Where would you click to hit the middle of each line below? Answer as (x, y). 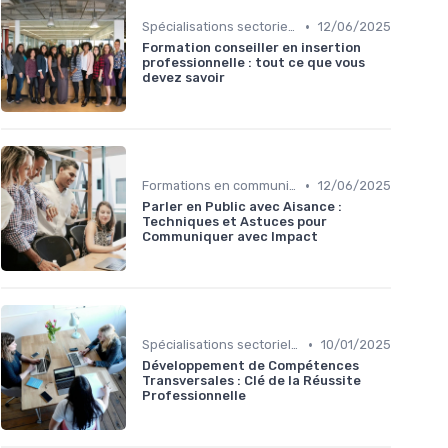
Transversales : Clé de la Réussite (251, 381)
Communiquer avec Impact (230, 237)
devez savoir (183, 78)
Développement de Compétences (250, 366)
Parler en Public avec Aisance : (242, 207)
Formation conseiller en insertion (251, 48)
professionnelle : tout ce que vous (253, 63)
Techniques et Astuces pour (234, 222)
